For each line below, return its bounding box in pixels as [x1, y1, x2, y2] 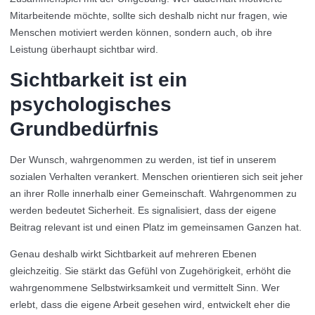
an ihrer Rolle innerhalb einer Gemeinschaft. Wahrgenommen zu [10, 188, 297, 199]
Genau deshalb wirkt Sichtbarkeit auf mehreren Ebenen [10, 248, 257, 259]
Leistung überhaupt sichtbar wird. [10, 44, 158, 55]
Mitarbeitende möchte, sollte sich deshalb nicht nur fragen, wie [10, 10, 288, 21]
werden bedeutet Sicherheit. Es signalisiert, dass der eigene [10, 205, 276, 216]
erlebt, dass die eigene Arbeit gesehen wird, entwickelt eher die [10, 299, 290, 310]
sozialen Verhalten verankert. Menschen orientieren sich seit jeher [10, 171, 303, 182]
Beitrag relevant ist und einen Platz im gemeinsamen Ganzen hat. [10, 221, 302, 233]
